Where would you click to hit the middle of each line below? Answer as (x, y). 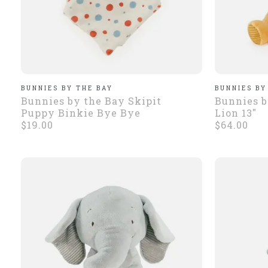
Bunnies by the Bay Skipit (91, 100)
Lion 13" (235, 112)
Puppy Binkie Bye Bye (81, 112)
